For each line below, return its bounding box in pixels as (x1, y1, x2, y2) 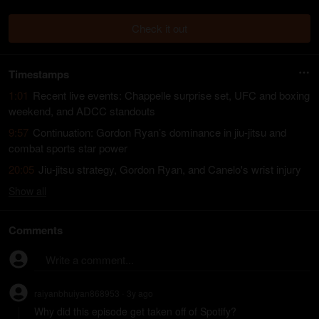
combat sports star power (9, 140, 127, 155)
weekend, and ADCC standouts (9, 103, 155, 118)
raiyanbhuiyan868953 (34, 287, 120, 299)
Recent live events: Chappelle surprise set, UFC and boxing (33, 88, 310, 103)
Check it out (132, 21, 187, 36)
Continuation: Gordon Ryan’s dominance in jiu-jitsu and (33, 125, 286, 140)
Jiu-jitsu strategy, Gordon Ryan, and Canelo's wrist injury (38, 162, 301, 177)
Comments (9, 222, 63, 238)
